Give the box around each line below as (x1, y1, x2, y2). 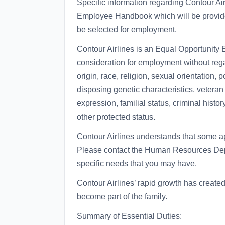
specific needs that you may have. (77, 159, 197, 168)
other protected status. (77, 113, 155, 121)
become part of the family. (77, 192, 167, 201)
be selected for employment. (77, 25, 177, 34)
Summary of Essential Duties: (77, 212, 182, 220)
